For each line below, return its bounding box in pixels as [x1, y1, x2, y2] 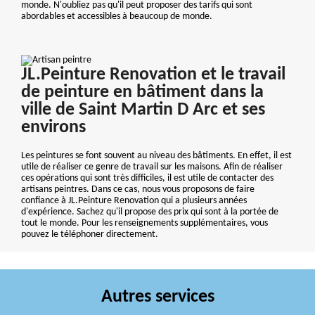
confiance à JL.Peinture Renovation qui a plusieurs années [21, 195, 247, 207]
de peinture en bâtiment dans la [21, 84, 264, 102]
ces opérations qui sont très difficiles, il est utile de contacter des [21, 173, 274, 184]
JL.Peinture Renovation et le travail [21, 66, 285, 84]
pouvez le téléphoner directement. [21, 229, 158, 240]
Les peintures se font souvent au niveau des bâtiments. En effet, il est [21, 150, 292, 162]
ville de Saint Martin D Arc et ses [21, 101, 265, 120]
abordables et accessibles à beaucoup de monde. [21, 11, 212, 22]
